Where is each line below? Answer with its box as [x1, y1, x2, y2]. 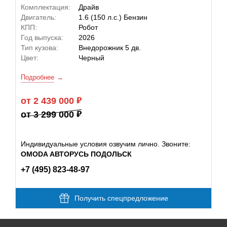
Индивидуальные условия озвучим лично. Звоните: [21, 140, 191, 148]
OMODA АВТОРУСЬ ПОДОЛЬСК [21, 150, 132, 158]
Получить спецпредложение [74, 194, 168, 202]
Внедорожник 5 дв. [79, 44, 141, 52]
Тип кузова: [21, 44, 58, 52]
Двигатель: [21, 13, 56, 21]
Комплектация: [21, 3, 70, 11]
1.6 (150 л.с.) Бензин [79, 13, 147, 21]
